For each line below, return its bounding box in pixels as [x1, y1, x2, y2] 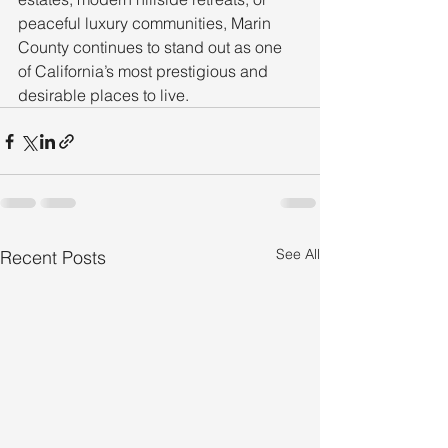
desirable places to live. [18, 85, 189, 106]
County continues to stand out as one [18, 37, 286, 58]
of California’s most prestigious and [18, 61, 272, 82]
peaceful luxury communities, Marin [18, 13, 275, 34]
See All [276, 245, 320, 264]
